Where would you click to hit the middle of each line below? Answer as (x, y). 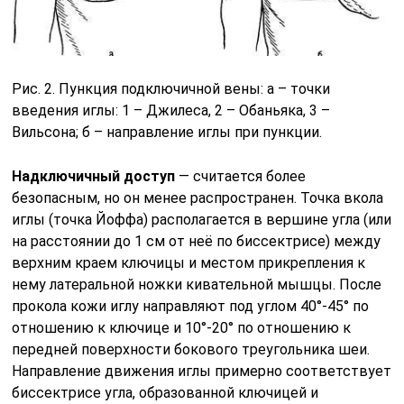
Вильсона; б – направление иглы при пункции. (167, 132)
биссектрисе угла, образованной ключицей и (165, 392)
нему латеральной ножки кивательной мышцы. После (197, 284)
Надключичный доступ (94, 176)
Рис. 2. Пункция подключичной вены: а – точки (171, 88)
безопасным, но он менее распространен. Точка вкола (198, 197)
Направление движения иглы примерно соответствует (202, 371)
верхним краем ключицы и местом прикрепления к (189, 262)
